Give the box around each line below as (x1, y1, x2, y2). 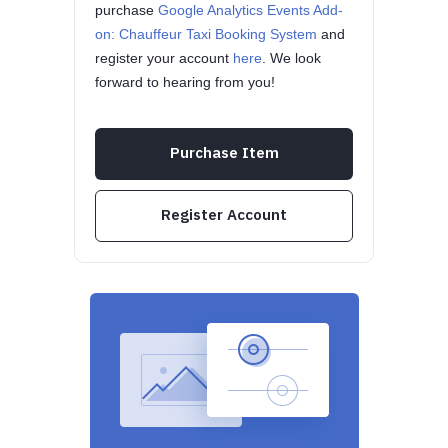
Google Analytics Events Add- (158, 2, 343, 18)
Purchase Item (169, 143, 279, 162)
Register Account (161, 205, 287, 224)
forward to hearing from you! (95, 74, 275, 90)
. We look (262, 50, 321, 66)
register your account (95, 50, 233, 66)
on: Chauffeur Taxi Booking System (95, 26, 317, 42)
